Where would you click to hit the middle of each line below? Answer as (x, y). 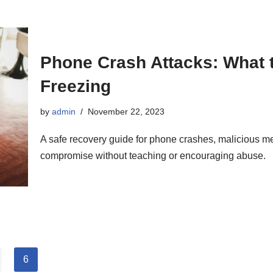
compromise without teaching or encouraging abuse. (153, 155)
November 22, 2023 (126, 111)
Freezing (76, 86)
